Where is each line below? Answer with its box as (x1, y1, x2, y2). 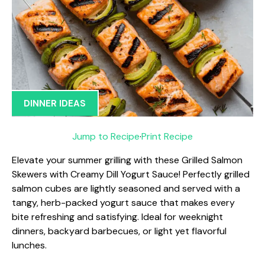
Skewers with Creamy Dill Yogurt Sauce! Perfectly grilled (12, 167, 250, 180)
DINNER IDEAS (24, 98, 86, 109)
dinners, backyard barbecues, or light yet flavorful (12, 224, 227, 237)
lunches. (12, 238, 47, 251)
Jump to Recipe (72, 130, 140, 143)
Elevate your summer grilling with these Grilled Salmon (12, 153, 243, 166)
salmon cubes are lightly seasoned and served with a (12, 182, 240, 195)
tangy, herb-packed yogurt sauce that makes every (12, 196, 235, 209)
